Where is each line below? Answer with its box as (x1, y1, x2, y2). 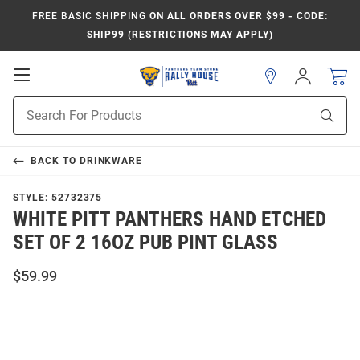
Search (13, 115, 47, 128)
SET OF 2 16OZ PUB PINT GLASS (13, 231, 278, 254)
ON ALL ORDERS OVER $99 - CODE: (145, 10, 328, 22)
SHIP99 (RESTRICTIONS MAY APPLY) (87, 29, 273, 40)
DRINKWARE (79, 155, 143, 166)
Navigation (29, 98, 101, 114)
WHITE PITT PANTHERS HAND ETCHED (13, 207, 326, 231)
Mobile (29, 82, 76, 98)
